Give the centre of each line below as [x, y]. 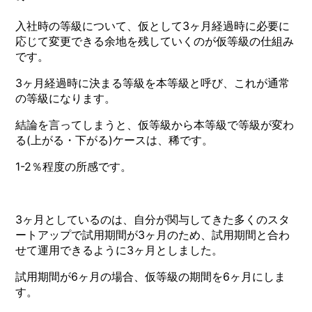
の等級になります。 [66, 98]
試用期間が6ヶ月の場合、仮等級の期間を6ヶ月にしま [151, 276]
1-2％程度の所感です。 [74, 166]
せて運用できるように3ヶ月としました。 [119, 250]
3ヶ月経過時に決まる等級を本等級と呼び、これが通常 [153, 83]
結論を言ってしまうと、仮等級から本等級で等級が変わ [155, 124]
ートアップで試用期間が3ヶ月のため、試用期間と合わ [153, 234]
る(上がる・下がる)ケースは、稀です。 [115, 140]
